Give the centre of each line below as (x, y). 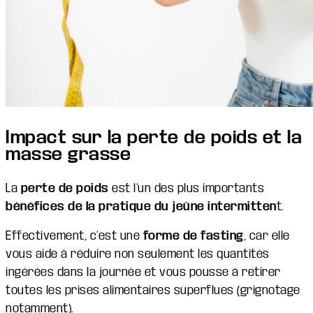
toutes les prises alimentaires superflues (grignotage (153, 290)
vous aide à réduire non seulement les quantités (138, 254)
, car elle (267, 235)
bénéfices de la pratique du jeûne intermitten (141, 206)
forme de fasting (193, 235)
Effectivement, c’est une (74, 235)
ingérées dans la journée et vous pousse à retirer (143, 272)
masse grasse (68, 154)
